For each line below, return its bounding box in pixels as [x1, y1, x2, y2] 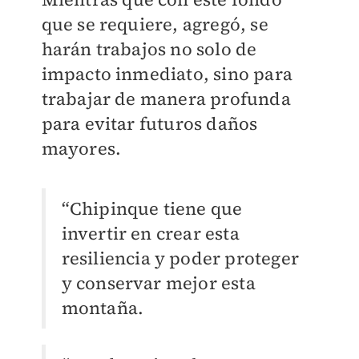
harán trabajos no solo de [41, 37, 257, 62]
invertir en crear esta [61, 221, 240, 246]
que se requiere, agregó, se [41, 12, 268, 37]
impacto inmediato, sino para [41, 62, 293, 87]
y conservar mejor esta [61, 271, 256, 296]
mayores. [41, 136, 122, 161]
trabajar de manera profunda [41, 87, 291, 111]
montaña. [61, 296, 144, 321]
